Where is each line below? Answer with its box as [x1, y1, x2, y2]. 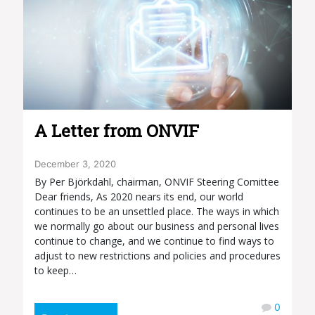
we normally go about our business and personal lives [34, 219, 279, 233]
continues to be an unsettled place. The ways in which [34, 204, 279, 218]
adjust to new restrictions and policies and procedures [34, 248, 281, 262]
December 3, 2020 [34, 157, 119, 169]
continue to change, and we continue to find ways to [34, 233, 274, 247]
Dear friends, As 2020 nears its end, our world [34, 189, 243, 203]
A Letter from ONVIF [34, 119, 199, 142]
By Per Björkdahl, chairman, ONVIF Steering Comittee [34, 174, 279, 188]
